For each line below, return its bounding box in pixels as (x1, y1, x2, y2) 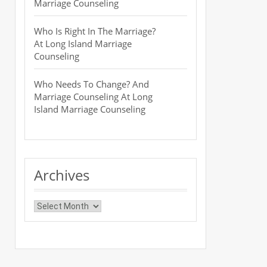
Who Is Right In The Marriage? (34, 25, 156, 37)
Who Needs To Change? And (34, 78, 149, 90)
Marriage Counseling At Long (34, 91, 153, 103)
